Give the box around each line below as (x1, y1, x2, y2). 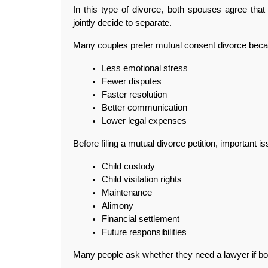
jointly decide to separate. (73, 17, 172, 28)
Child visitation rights (102, 174, 182, 184)
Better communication (102, 102, 187, 112)
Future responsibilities (102, 227, 187, 237)
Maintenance (102, 187, 152, 197)
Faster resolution (102, 89, 167, 99)
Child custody (102, 161, 155, 171)
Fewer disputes (102, 76, 162, 86)
